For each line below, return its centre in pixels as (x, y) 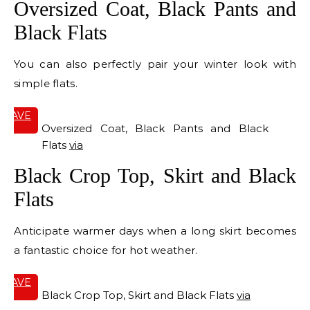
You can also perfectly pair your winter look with (155, 64)
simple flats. (46, 84)
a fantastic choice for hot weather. (106, 250)
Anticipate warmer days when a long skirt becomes (155, 231)
